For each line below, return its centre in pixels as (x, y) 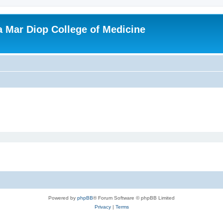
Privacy (103, 207)
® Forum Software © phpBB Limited (134, 198)
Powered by (63, 198)
